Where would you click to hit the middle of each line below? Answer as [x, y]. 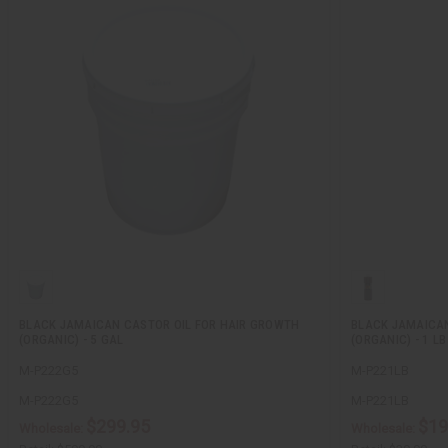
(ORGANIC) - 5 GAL [71, 339]
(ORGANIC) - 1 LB [398, 339]
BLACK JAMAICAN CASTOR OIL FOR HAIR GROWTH [159, 324]
